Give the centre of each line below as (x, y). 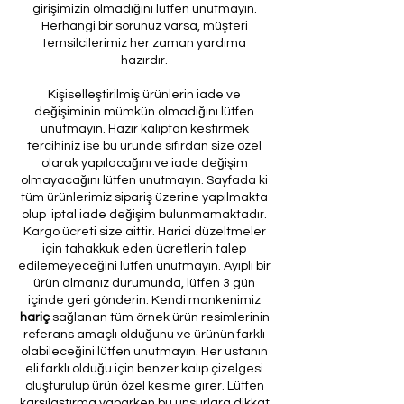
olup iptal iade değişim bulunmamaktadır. (144, 214)
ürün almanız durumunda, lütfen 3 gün (144, 283)
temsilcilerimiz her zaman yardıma (144, 43)
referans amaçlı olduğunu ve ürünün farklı (144, 334)
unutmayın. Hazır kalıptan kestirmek (144, 129)
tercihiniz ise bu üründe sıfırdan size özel (144, 146)
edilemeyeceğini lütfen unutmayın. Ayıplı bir (144, 266)
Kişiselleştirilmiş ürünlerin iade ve (144, 94)
